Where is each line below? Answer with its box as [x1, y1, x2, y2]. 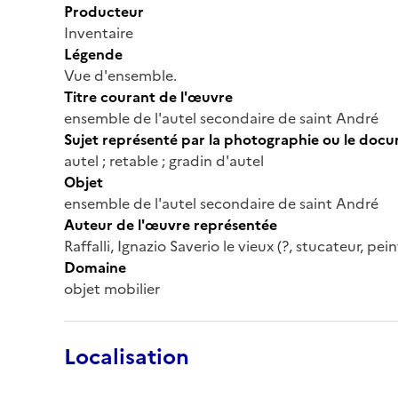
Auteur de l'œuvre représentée [64, 213, 277, 235]
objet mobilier [64, 277, 160, 299]
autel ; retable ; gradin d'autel [64, 149, 264, 171]
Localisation [64, 340, 189, 373]
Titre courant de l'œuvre [64, 85, 233, 107]
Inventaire [64, 21, 133, 44]
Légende [64, 43, 123, 65]
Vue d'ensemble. [64, 64, 177, 86]
